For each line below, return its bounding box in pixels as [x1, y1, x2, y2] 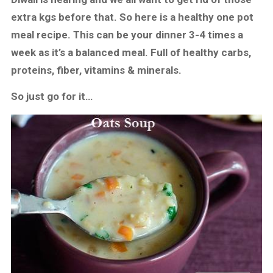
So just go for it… [11, 90, 93, 103]
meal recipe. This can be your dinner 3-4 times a [11, 28, 244, 41]
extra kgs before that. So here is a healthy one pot [11, 10, 254, 23]
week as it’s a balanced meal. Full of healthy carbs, [11, 46, 252, 58]
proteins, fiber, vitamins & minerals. [11, 63, 182, 76]
